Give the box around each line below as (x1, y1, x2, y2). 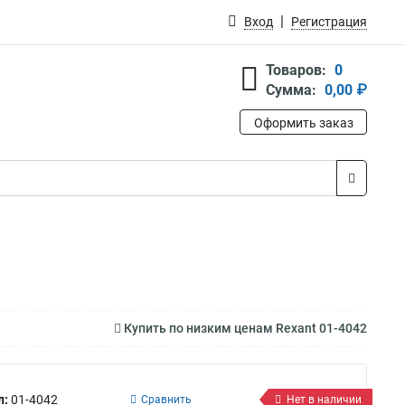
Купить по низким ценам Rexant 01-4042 (121, 321, 367, 335)
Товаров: (266, 61, 326, 79)
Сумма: (266, 81, 316, 99)
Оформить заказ (253, 116, 353, 130)
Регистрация (291, 14, 367, 29)
